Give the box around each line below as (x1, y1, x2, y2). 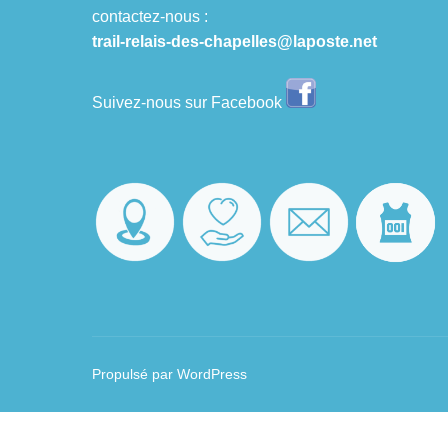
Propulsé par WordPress (92, 366, 247, 383)
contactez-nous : (92, 8, 208, 25)
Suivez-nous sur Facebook (92, 94, 286, 111)
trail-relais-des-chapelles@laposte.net (92, 33, 377, 50)
